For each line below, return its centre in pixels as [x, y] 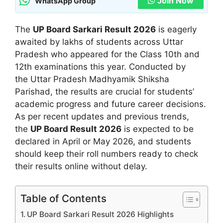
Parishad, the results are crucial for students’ [105, 92]
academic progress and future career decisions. [111, 104]
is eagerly [176, 30]
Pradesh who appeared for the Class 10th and [107, 55]
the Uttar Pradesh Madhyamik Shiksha [92, 79]
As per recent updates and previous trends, [102, 117]
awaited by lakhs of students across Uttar [99, 42]
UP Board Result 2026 [76, 129]
